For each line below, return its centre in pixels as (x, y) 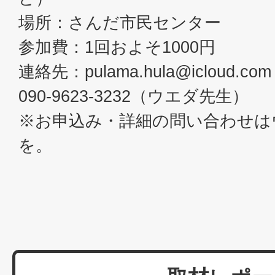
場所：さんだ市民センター (120, 22)
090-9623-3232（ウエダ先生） (134, 96)
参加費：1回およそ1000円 (119, 47)
